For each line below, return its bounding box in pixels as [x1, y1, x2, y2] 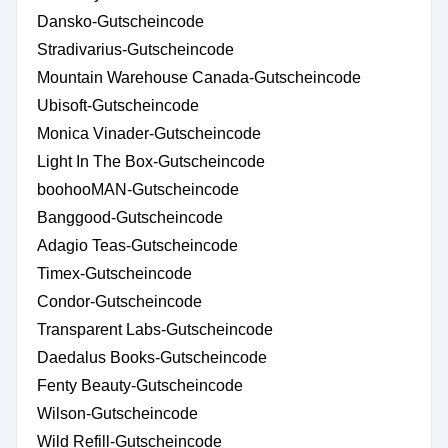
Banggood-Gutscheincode [37, 209, 223, 226]
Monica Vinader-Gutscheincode [37, 125, 261, 142]
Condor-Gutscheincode [37, 293, 202, 310]
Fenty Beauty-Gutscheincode [37, 377, 243, 394]
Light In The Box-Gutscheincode [37, 153, 265, 170]
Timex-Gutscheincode [37, 265, 192, 282]
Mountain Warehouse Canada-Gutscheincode [37, 69, 361, 86]
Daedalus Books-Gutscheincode [37, 349, 267, 366]
